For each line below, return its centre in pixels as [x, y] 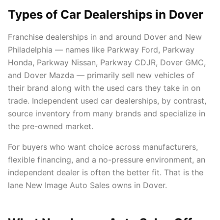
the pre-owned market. [51, 126]
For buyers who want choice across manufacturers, [103, 147]
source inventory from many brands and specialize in [107, 113]
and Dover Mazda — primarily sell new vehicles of [101, 75]
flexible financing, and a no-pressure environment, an [107, 160]
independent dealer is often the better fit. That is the [106, 172]
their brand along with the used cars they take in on [104, 88]
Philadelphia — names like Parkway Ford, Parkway [101, 50]
